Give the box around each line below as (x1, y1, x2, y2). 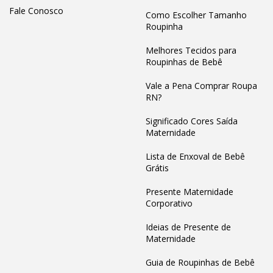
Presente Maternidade (146, 186, 233, 198)
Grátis (146, 162, 169, 174)
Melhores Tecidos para (146, 44, 236, 57)
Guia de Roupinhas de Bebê (146, 257, 255, 269)
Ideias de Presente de (146, 221, 231, 233)
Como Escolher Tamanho (146, 9, 247, 21)
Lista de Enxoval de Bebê (146, 151, 245, 163)
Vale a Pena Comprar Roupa (146, 80, 257, 92)
